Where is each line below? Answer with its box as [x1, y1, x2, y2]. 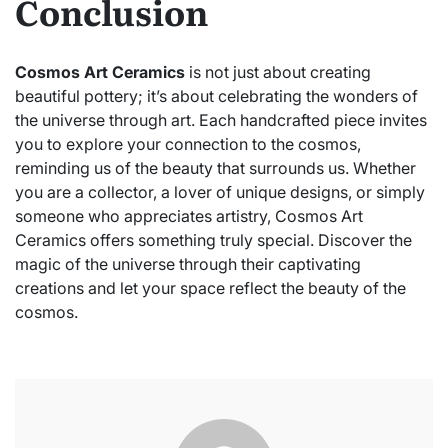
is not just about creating [185, 61, 371, 82]
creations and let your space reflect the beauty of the [15, 277, 406, 298]
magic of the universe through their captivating [15, 253, 361, 274]
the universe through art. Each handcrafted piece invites [15, 109, 427, 130]
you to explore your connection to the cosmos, [15, 133, 361, 154]
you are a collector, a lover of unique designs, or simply [15, 181, 425, 202]
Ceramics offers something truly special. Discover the [15, 229, 412, 250]
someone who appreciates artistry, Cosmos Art [15, 205, 363, 226]
